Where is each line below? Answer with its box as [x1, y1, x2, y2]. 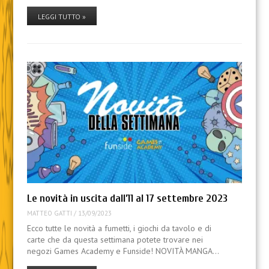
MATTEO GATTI [26, 209, 72, 218]
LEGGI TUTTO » [37, 11, 86, 21]
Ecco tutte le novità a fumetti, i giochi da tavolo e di [26, 222, 211, 234]
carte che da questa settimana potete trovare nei [26, 234, 203, 245]
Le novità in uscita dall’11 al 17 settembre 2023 [26, 192, 228, 205]
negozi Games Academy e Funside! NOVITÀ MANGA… [26, 245, 219, 256]
